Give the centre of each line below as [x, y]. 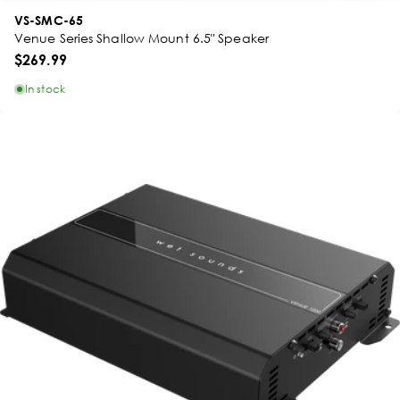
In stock [45, 89]
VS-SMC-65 [49, 20]
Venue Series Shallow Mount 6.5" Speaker [142, 38]
